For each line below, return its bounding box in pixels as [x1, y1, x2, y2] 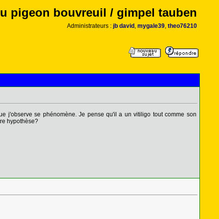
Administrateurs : [66, 22, 113, 29]
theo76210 [167, 22, 197, 29]
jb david [112, 22, 134, 29]
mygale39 [137, 22, 165, 29]
